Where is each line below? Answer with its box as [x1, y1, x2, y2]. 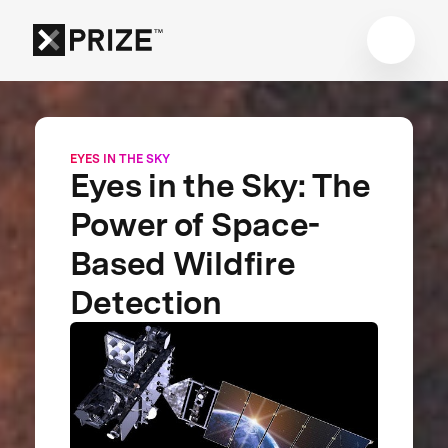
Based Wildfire [69, 243, 295, 283]
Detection [69, 282, 222, 322]
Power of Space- [69, 204, 320, 244]
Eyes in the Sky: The [69, 165, 370, 205]
